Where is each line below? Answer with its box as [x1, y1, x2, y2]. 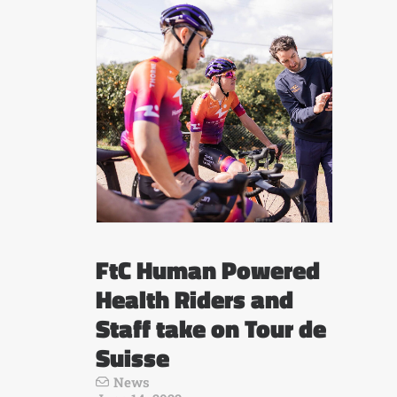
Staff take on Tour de [96, 309, 326, 347]
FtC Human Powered [96, 251, 320, 289]
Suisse [96, 339, 169, 377]
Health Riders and [96, 280, 293, 318]
